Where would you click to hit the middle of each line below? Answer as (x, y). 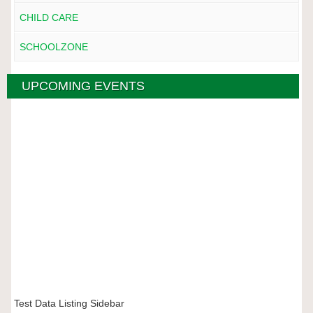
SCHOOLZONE (53, 47)
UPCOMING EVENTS (83, 86)
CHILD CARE (49, 17)
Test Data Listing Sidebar (69, 304)
